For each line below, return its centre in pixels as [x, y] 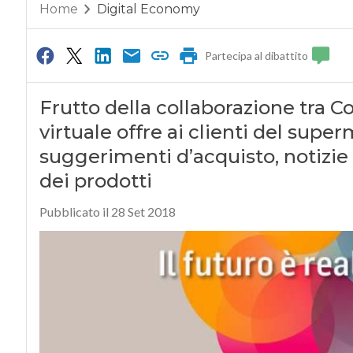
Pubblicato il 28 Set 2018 [107, 212]
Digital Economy [148, 9]
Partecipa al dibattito [257, 56]
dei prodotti [95, 181]
